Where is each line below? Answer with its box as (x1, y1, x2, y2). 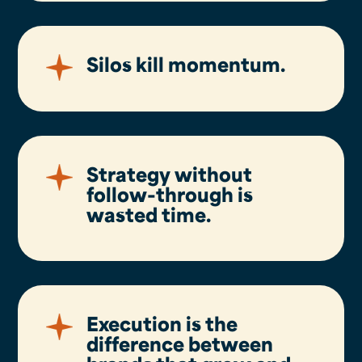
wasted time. (86, 201, 212, 226)
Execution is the (86, 310, 238, 335)
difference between (86, 330, 274, 356)
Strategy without (86, 161, 253, 186)
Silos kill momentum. (86, 51, 286, 76)
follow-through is (86, 181, 254, 206)
